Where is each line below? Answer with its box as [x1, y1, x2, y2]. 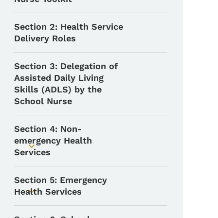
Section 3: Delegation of [14, 60, 118, 71]
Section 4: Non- [14, 123, 82, 134]
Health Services [14, 186, 85, 197]
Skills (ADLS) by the [14, 84, 102, 94]
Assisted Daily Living [14, 72, 104, 83]
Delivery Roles [14, 33, 76, 43]
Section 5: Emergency [14, 174, 108, 185]
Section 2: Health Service [14, 21, 124, 32]
